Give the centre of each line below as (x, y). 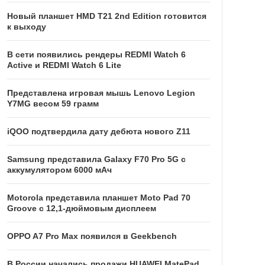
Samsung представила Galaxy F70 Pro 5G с (96, 159)
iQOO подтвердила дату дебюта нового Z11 (98, 132)
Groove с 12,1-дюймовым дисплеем (81, 209)
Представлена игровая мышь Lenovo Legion (101, 93)
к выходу (26, 27)
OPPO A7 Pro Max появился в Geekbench (92, 236)
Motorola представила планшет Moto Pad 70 (98, 198)
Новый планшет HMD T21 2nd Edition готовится (106, 16)
